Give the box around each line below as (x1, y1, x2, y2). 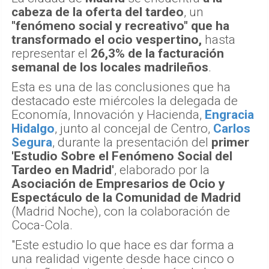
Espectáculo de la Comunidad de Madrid (11, 190, 241, 205)
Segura (11, 135, 52, 150)
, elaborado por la (114, 163, 210, 178)
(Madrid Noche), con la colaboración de (11, 204, 230, 219)
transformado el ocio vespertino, (11, 32, 202, 47)
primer (211, 135, 249, 150)
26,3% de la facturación (91, 46, 224, 61)
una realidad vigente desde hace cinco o (11, 252, 234, 267)
